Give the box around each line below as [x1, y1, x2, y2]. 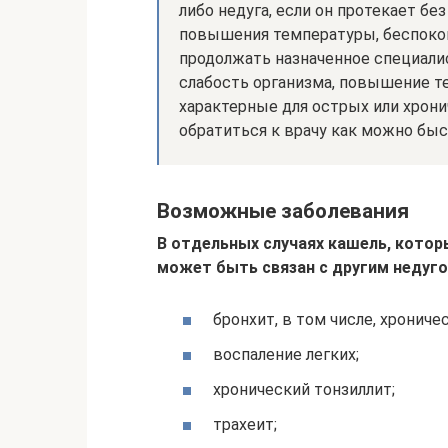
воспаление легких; [213, 344, 359, 364]
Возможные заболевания [157, 199, 409, 223]
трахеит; [213, 415, 277, 435]
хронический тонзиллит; [213, 379, 395, 399]
